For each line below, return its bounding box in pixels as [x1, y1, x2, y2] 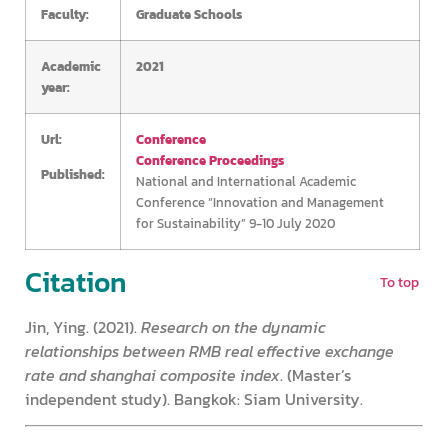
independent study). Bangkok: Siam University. [25, 386, 363, 411]
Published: [41, 164, 105, 185]
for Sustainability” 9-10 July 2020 [136, 212, 335, 233]
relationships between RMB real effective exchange [25, 338, 394, 363]
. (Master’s [280, 362, 351, 387]
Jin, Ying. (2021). [25, 314, 141, 339]
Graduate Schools [136, 3, 242, 24]
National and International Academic [136, 170, 356, 191]
